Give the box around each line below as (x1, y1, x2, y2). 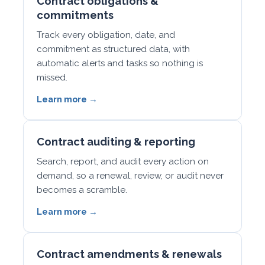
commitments (37, 9, 114, 21)
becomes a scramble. (37, 185, 127, 195)
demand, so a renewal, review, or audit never (37, 170, 224, 181)
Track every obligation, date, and (37, 30, 175, 40)
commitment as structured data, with (37, 44, 190, 54)
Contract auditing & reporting (37, 135, 195, 148)
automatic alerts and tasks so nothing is (37, 58, 203, 69)
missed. (37, 72, 67, 83)
